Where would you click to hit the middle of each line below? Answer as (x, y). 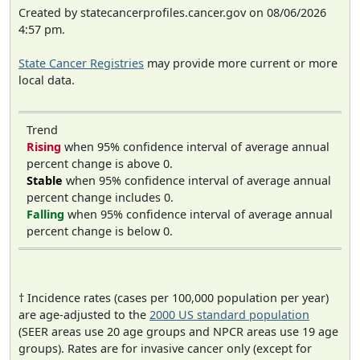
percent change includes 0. (100, 197)
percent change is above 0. (100, 163)
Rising (44, 146)
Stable (45, 180)
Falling (45, 214)
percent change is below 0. (100, 231)
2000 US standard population (229, 315)
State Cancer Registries (81, 63)
